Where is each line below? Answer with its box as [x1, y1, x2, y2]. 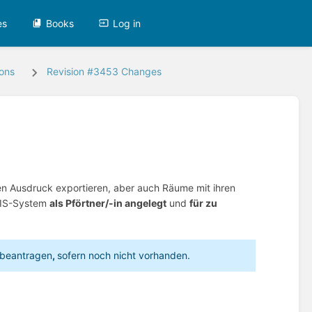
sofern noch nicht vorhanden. [57, 249, 191, 262]
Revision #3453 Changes [46, 65, 162, 78]
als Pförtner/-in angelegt [49, 196, 167, 209]
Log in [113, 17, 141, 29]
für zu [189, 196, 218, 209]
